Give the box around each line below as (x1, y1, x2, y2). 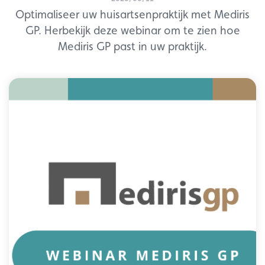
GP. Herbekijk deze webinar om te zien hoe (25, 24, 240, 37)
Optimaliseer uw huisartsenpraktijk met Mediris (15, 8, 250, 21)
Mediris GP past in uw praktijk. (58, 40, 207, 53)
